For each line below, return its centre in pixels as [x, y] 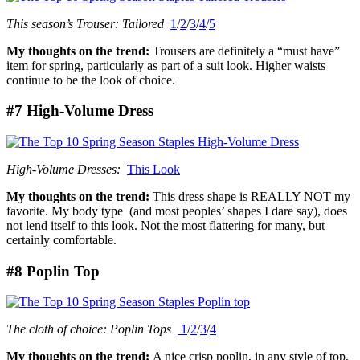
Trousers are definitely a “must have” [246, 51]
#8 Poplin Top [53, 271]
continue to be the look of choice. [91, 80]
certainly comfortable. [61, 239]
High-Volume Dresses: [63, 169]
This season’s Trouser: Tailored [85, 23]
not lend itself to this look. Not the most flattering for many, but [166, 225]
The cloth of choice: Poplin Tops [89, 329]
